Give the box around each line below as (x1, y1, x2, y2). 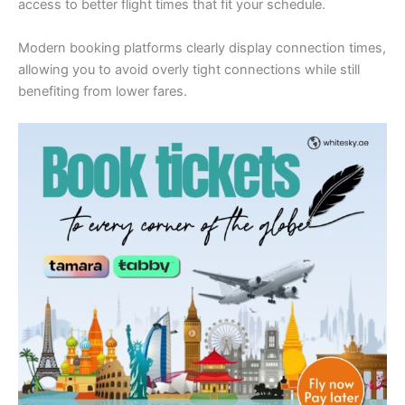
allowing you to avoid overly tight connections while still (18, 61, 360, 78)
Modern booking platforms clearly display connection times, (18, 39, 386, 56)
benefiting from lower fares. (18, 82, 187, 99)
